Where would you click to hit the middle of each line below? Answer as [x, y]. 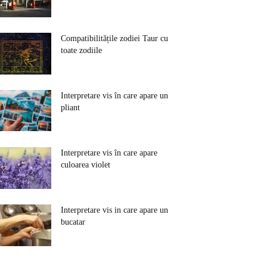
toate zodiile [81, 50]
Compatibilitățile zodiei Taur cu [114, 38]
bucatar [73, 222]
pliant [70, 108]
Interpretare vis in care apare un [114, 210]
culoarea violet [86, 165]
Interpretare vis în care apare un [114, 96]
